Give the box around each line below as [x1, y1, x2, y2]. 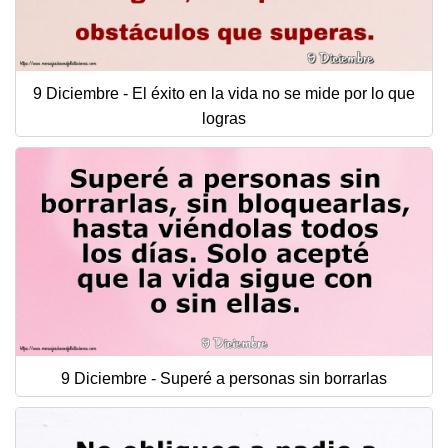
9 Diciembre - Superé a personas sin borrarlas [61, 370, 387, 387]
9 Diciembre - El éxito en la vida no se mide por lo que [33, 85, 415, 102]
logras [202, 110, 246, 127]
